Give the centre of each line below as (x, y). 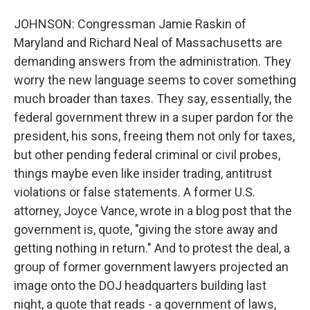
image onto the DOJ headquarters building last (140, 285)
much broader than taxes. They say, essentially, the (153, 99)
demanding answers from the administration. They (153, 61)
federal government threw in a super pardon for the (154, 117)
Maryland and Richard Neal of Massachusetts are (148, 43)
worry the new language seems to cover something (155, 80)
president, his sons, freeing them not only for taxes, (154, 136)
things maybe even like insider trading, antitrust (143, 173)
